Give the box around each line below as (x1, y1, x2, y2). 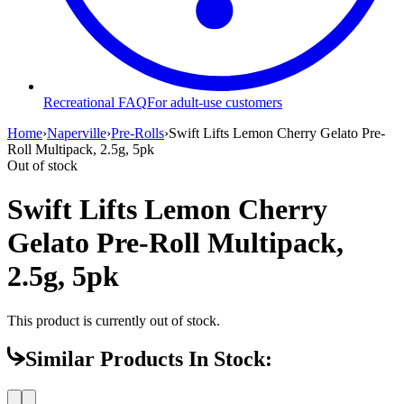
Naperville (47, 124, 106, 141)
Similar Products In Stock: (25, 347, 272, 372)
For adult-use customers (147, 94, 282, 110)
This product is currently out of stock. (7, 312, 220, 328)
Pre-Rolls (111, 124, 164, 141)
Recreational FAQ (43, 94, 147, 110)
